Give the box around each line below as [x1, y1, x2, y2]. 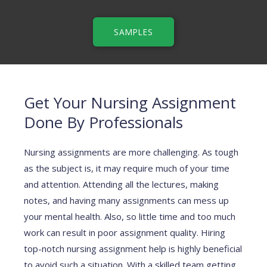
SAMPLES [114, 26, 153, 38]
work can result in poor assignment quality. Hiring [24, 226, 225, 239]
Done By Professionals [24, 111, 183, 133]
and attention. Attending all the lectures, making [24, 178, 219, 191]
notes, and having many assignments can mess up [24, 194, 229, 207]
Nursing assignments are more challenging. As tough [24, 146, 238, 159]
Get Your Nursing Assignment [24, 92, 236, 114]
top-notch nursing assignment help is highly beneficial [24, 243, 242, 255]
